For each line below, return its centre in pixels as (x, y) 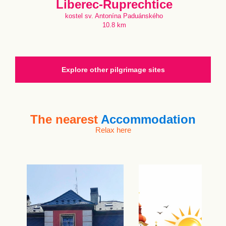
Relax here (113, 130)
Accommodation (148, 119)
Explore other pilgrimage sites (113, 70)
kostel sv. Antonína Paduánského (114, 16)
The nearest (66, 119)
